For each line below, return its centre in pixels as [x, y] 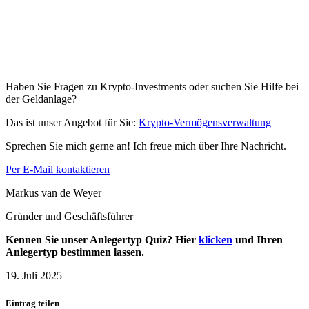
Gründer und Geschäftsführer [69, 217]
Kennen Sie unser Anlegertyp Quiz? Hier [102, 240]
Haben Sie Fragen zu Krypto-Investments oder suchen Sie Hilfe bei [152, 87]
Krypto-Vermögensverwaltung [205, 123]
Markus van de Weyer [53, 193]
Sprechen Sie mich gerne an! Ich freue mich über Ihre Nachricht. [146, 146]
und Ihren [258, 240]
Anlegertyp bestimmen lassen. [75, 252]
